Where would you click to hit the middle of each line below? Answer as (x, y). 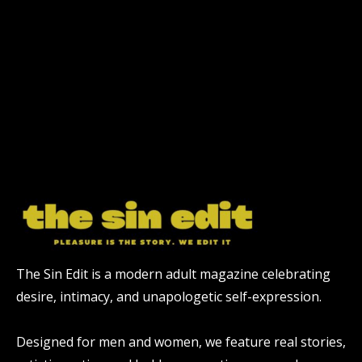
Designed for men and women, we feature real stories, (181, 341)
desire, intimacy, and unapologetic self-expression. (169, 296)
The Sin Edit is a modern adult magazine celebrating (173, 274)
